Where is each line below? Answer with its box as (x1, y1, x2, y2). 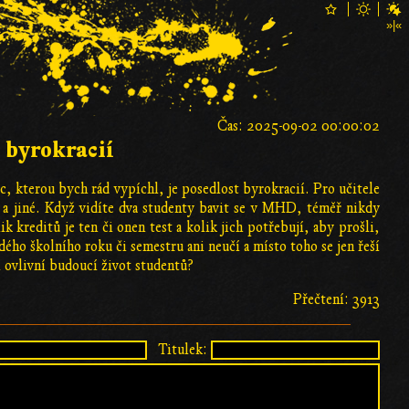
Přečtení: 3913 (293, 290, 380, 308)
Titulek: (158, 341, 207, 358)
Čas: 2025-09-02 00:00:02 (217, 118, 380, 134)
